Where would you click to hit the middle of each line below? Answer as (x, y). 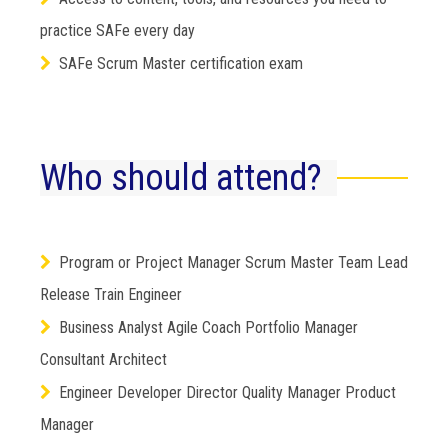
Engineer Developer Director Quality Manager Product (227, 392)
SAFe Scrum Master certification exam (181, 63)
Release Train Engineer (111, 294)
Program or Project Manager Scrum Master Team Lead (233, 262)
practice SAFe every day (117, 30)
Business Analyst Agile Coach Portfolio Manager (208, 327)
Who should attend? (181, 177)
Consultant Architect (103, 359)
